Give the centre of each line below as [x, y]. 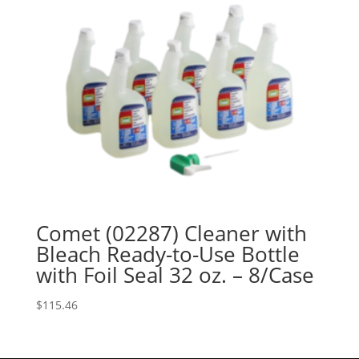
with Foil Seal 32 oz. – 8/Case [175, 274]
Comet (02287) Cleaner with [171, 233]
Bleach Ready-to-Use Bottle [167, 254]
